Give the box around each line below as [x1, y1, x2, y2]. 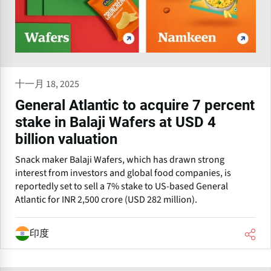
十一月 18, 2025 [15, 77, 79, 91]
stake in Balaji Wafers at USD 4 [15, 114, 216, 131]
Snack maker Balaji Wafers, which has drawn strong [15, 153, 224, 167]
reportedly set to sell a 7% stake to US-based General [15, 180, 228, 194]
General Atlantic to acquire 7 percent [15, 97, 255, 114]
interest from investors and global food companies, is [15, 166, 231, 180]
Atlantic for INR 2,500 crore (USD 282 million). [15, 193, 197, 207]
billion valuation [15, 131, 117, 148]
